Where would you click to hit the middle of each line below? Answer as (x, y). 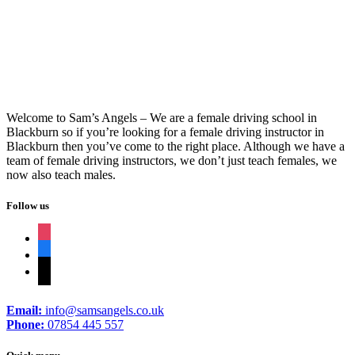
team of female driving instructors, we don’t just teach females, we (172, 160)
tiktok (52, 269)
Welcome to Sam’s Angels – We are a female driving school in (162, 117)
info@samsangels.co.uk (103, 310)
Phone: (25, 324)
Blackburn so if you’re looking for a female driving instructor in (165, 132)
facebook (60, 252)
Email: (24, 310)
